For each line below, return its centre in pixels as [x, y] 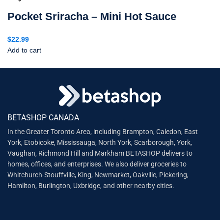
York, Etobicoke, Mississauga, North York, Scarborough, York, [100, 142]
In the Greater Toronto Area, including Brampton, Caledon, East [103, 131]
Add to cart [24, 50]
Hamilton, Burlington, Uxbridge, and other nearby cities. [91, 185]
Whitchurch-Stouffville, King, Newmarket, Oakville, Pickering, [98, 175]
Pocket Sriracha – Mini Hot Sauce [92, 16]
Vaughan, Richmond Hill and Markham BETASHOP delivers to [100, 153]
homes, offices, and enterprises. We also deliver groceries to [97, 164]
